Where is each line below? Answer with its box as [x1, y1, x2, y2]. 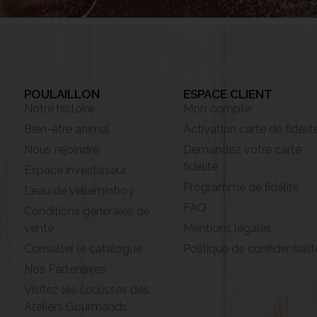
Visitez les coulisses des [24, 283, 149, 296]
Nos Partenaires [24, 263, 106, 276]
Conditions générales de [24, 204, 150, 218]
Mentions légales [183, 221, 272, 235]
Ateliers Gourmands [24, 300, 127, 313]
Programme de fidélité [183, 180, 300, 194]
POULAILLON [24, 87, 100, 101]
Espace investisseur [24, 163, 127, 177]
